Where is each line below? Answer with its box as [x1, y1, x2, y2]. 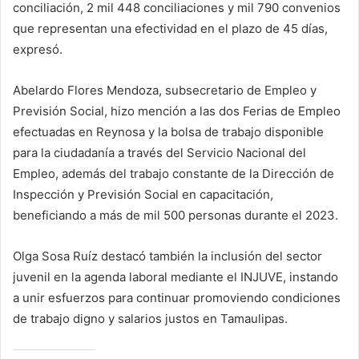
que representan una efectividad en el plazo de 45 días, [13, 21, 328, 37]
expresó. [13, 42, 63, 58]
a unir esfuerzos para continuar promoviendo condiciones [13, 290, 341, 306]
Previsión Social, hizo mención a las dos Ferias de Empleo [13, 103, 341, 119]
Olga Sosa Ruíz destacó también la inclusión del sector [13, 248, 322, 264]
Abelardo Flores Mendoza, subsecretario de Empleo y [13, 83, 317, 99]
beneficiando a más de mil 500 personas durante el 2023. [13, 208, 338, 224]
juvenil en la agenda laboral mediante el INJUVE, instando [13, 269, 338, 285]
